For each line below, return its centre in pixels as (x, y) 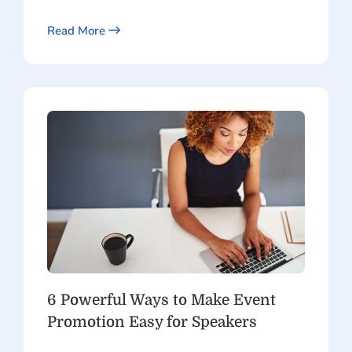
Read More (78, 31)
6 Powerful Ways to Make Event (161, 300)
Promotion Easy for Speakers (152, 322)
